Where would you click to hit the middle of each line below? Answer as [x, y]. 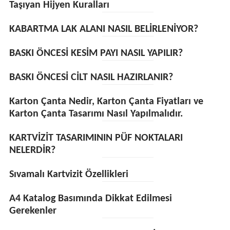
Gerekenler [33, 211]
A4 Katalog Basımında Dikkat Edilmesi [90, 199]
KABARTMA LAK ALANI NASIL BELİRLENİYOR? [103, 29]
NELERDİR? [32, 150]
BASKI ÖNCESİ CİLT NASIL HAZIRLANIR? [91, 78]
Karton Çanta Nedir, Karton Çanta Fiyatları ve [106, 102]
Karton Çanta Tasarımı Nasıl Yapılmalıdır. [96, 114]
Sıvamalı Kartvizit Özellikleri [69, 175]
